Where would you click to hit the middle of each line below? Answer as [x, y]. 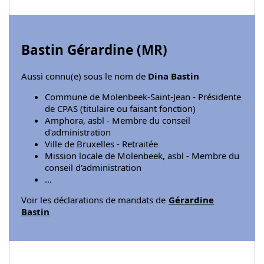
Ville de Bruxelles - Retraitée [101, 143]
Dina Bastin [174, 76]
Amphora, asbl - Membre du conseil [118, 120]
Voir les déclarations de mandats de [95, 199]
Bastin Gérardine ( [81, 49]
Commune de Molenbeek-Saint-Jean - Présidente [143, 96]
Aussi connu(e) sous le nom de [85, 76]
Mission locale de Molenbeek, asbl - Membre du [142, 155]
